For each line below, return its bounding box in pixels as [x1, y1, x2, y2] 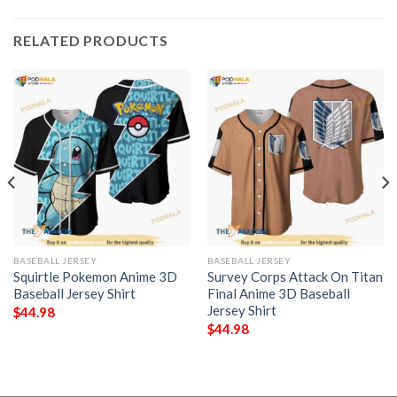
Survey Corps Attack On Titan [206, 269, 383, 285]
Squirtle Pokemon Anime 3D [12, 269, 177, 285]
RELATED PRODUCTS [13, 32, 168, 50]
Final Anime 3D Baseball [206, 285, 350, 302]
